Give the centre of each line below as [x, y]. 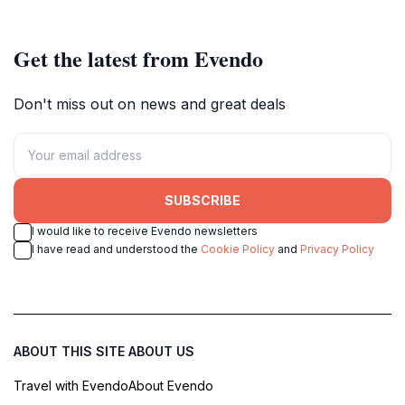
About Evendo [171, 385]
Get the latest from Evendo [138, 58]
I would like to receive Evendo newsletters [145, 231]
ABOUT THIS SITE [69, 351]
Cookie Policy [238, 249]
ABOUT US [161, 351]
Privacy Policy [337, 249]
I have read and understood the [116, 249]
